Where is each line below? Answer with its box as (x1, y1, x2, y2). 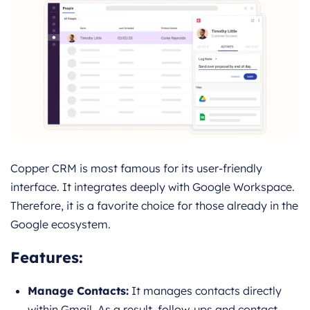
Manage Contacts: (28, 284, 129, 298)
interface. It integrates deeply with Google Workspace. (10, 180, 295, 194)
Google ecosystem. (10, 217, 111, 232)
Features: (10, 248, 83, 268)
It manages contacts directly (129, 284, 282, 298)
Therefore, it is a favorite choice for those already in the (10, 199, 298, 213)
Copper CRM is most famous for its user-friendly (10, 161, 262, 176)
